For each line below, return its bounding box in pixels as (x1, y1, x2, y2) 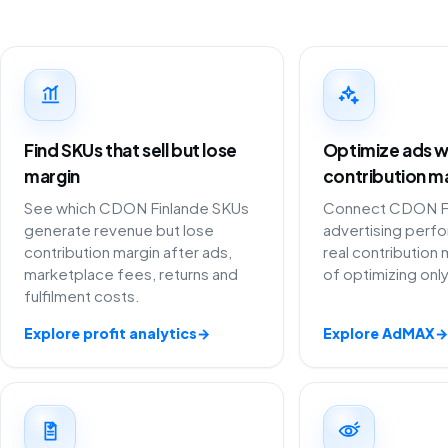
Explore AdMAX (322, 324, 435, 343)
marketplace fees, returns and (24, 264, 239, 284)
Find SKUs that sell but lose (24, 138, 237, 161)
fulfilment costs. (24, 286, 141, 306)
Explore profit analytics (24, 324, 198, 343)
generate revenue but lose (24, 220, 215, 240)
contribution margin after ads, (24, 242, 233, 262)
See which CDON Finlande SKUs (24, 198, 250, 218)
